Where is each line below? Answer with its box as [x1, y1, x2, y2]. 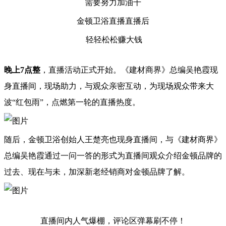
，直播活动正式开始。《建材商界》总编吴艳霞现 [40, 66, 218, 74]
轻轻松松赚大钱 [84, 35, 142, 44]
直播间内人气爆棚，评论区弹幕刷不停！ [40, 216, 186, 225]
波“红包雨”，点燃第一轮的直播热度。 [4, 98, 140, 106]
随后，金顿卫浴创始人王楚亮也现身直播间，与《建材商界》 [4, 135, 222, 144]
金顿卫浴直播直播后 [77, 17, 149, 25]
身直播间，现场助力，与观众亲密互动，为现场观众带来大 [4, 82, 214, 90]
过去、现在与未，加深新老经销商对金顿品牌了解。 [4, 167, 190, 176]
